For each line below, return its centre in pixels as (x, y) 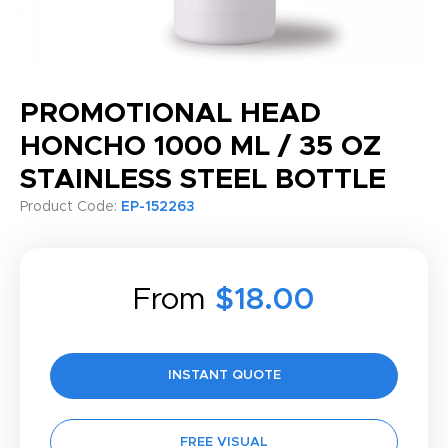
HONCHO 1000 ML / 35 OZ (200, 147)
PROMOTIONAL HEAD (170, 114)
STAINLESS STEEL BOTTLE (203, 180)
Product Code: (70, 207)
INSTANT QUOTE (224, 375)
